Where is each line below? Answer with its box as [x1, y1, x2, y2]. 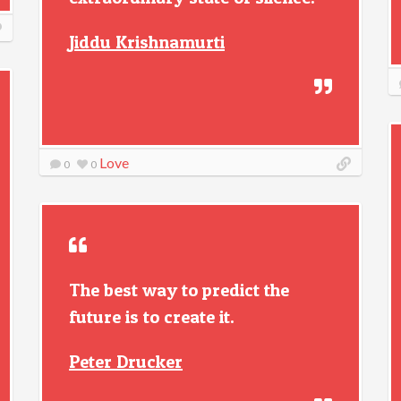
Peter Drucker [69, 351, 183, 372]
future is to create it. [69, 306, 235, 328]
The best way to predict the [69, 279, 289, 301]
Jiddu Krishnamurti [69, 31, 225, 53]
